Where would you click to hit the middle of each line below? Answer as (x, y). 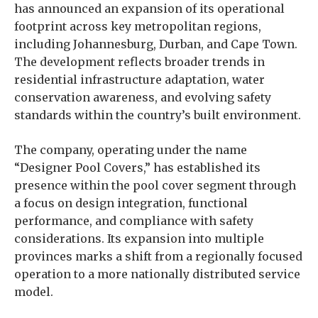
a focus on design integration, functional (131, 203)
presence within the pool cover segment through (155, 185)
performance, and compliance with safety (134, 221)
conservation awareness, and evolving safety (143, 97)
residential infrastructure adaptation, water (139, 79)
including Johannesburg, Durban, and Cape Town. (156, 44)
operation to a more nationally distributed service (157, 274)
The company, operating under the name (131, 150)
